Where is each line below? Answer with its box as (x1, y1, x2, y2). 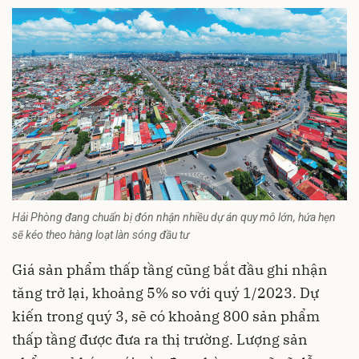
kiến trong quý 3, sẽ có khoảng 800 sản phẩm (12, 307, 320, 326)
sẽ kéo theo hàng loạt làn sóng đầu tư (12, 228, 189, 242)
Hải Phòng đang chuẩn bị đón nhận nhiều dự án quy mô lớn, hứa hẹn (12, 211, 336, 224)
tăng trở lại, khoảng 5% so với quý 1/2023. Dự (12, 284, 319, 303)
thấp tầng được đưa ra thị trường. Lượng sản (12, 330, 308, 349)
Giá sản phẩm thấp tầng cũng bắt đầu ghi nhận (12, 260, 328, 280)
